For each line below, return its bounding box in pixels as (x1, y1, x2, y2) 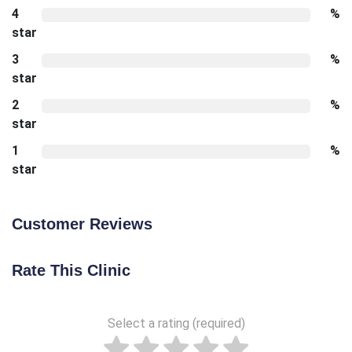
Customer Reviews (12, 214, 152, 233)
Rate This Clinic (12, 261, 130, 279)
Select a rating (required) (107, 315, 245, 331)
